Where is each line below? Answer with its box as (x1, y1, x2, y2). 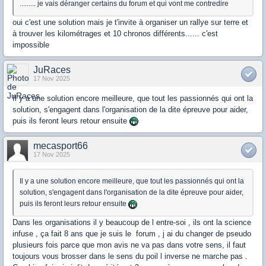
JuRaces (33, 65, 71, 75)
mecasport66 (33, 141, 88, 151)
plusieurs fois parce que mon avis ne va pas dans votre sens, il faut (12, 240, 246, 250)
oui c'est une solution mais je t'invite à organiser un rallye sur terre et (12, 18, 248, 27)
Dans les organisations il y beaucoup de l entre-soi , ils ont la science (12, 218, 251, 227)
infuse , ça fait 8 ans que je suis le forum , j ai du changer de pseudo (12, 229, 251, 239)
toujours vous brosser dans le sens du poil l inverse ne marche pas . (12, 252, 248, 261)
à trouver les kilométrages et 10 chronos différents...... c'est (12, 29, 218, 39)
